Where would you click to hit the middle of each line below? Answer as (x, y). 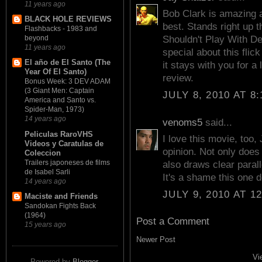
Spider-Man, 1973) (54, 110)
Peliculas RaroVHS (59, 134)
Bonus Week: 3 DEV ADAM (68, 82)
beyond (37, 38)
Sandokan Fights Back (60, 206)
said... (217, 122)
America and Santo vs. (60, 100)
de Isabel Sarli (47, 172)
